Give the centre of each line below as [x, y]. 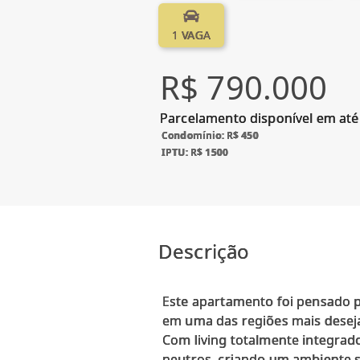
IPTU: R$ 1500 [195, 152]
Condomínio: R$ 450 [210, 135]
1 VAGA [191, 35]
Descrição [204, 251]
